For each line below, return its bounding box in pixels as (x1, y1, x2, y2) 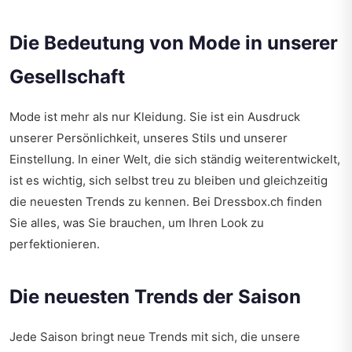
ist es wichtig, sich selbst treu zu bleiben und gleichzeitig (9, 173, 328, 189)
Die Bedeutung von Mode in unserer (9, 31, 338, 55)
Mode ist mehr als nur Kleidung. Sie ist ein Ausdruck (9, 109, 300, 125)
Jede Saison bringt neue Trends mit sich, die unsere (9, 329, 300, 345)
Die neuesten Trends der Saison (9, 285, 301, 309)
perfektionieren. (9, 236, 100, 252)
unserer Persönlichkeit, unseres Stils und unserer (9, 130, 288, 146)
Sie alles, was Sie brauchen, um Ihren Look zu (9, 215, 264, 231)
